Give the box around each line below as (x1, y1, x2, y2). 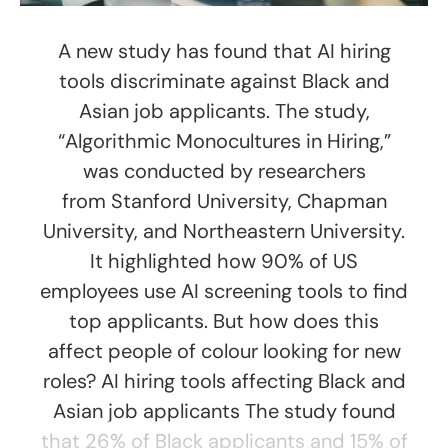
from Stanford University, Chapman (61, 188, 387, 215)
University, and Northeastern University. (43, 218, 405, 245)
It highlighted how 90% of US (90, 248, 358, 275)
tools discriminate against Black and (58, 68, 390, 95)
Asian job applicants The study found (52, 398, 396, 425)
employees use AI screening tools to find (40, 278, 408, 305)
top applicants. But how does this (69, 308, 379, 335)
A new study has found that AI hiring (57, 38, 391, 65)
